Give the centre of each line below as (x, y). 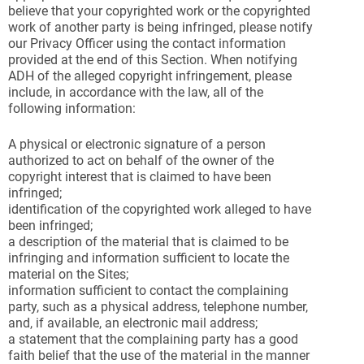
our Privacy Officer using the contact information (147, 43)
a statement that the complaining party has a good (153, 339)
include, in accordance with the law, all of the (136, 92)
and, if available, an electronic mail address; (133, 323)
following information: (72, 108)
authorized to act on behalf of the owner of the (141, 160)
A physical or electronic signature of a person (137, 144)
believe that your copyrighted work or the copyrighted (159, 11)
